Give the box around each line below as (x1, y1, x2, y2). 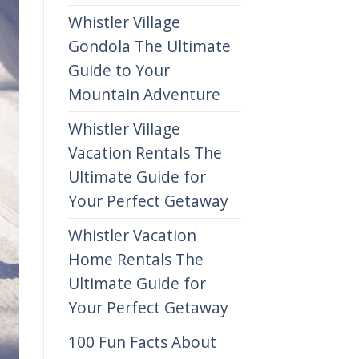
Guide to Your (67, 58, 170, 81)
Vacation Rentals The (67, 141, 222, 163)
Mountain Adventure (67, 83, 220, 105)
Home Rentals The (67, 248, 204, 270)
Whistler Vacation (67, 224, 196, 246)
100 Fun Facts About (67, 330, 216, 353)
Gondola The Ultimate (67, 34, 231, 57)
